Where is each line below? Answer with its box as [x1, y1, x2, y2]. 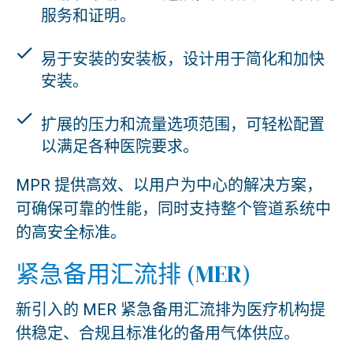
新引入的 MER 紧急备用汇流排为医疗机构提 [16, 299, 325, 319]
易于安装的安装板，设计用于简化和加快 [41, 49, 325, 69]
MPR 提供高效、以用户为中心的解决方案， [16, 175, 322, 195]
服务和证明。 [41, 6, 136, 25]
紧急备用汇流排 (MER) [16, 257, 251, 290]
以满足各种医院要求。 [41, 136, 199, 156]
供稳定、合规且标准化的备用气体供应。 [16, 323, 299, 343]
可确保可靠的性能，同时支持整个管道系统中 [16, 199, 331, 218]
